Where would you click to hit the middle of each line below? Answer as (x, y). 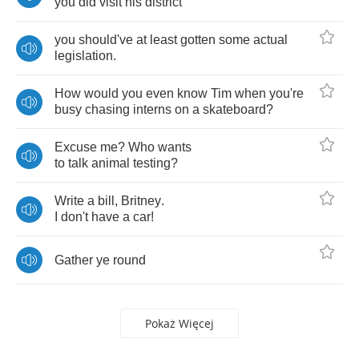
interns (152, 109)
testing (152, 163)
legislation (84, 56)
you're (286, 93)
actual (270, 40)
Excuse (76, 147)
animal (111, 163)
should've (106, 40)
